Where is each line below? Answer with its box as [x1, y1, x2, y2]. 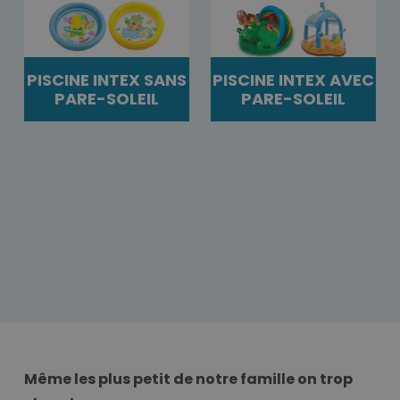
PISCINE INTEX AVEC [212, 68, 374, 91]
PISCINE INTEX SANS [27, 68, 187, 91]
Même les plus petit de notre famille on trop [24, 368, 353, 389]
